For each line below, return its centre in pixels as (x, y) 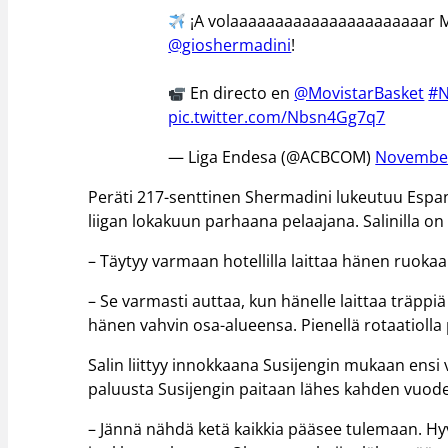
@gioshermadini (230, 45)
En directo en (240, 93)
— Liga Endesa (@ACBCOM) (272, 157)
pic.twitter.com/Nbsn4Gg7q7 (277, 117)
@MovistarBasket (359, 93)
